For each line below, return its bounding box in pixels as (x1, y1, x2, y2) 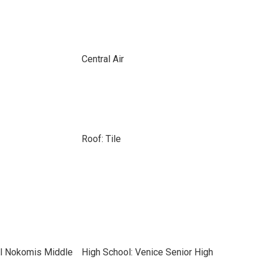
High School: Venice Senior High (81, 247, 213, 258)
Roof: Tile (81, 133, 121, 144)
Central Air (81, 53, 124, 65)
